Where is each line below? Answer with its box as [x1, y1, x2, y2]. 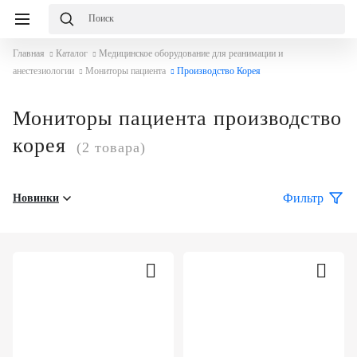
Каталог [56, 48, 88, 59]
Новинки [13, 192, 59, 204]
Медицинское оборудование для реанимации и [99, 48, 283, 59]
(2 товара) [76, 139, 146, 156]
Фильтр [283, 191, 324, 205]
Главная [13, 48, 45, 59]
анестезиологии [13, 65, 74, 76]
